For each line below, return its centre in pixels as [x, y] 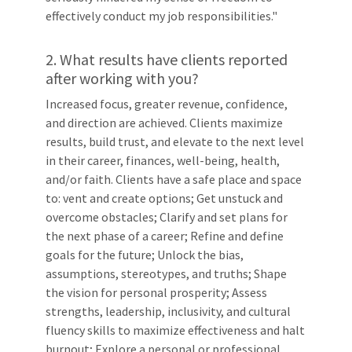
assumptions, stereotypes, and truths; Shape [166, 273]
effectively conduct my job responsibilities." [161, 16]
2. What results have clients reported [167, 59]
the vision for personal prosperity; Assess [156, 292]
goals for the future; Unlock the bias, [145, 255]
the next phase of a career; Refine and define [165, 236]
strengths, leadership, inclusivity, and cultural [168, 311]
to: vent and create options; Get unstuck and [164, 198]
